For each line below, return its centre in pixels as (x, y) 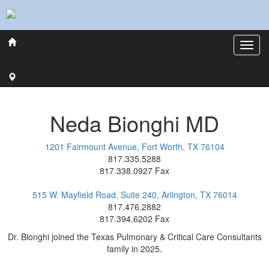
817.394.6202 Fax (134, 219)
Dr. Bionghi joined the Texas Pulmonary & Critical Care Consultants (134, 237)
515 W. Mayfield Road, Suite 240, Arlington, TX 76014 (134, 195)
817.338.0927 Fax (134, 171)
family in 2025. (134, 249)
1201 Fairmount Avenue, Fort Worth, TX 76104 (134, 147)
